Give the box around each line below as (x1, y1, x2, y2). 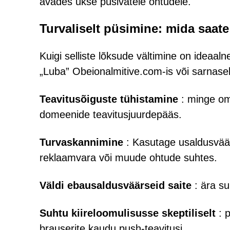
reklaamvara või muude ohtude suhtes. (40, 152, 217, 163)
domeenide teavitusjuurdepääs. (40, 109, 182, 120)
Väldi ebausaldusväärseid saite (40, 180, 191, 191)
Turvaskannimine (40, 137, 123, 148)
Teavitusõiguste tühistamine (40, 93, 178, 105)
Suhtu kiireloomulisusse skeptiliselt (40, 207, 216, 219)
